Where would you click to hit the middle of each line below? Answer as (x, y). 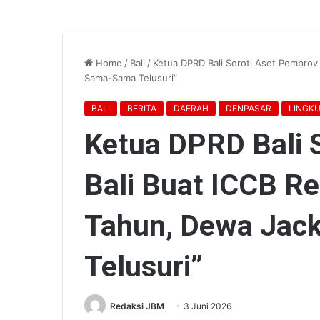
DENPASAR (249, 108)
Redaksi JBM (137, 306)
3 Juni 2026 (207, 306)
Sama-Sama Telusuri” (131, 77)
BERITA (142, 108)
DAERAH (191, 108)
